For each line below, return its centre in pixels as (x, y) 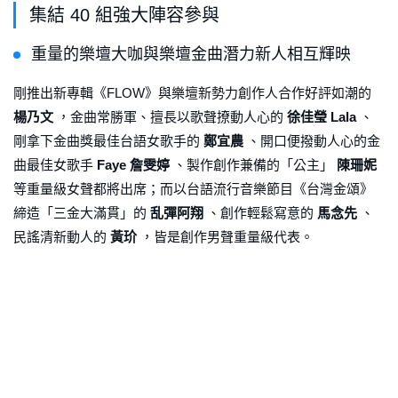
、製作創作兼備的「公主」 (253, 165)
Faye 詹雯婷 (133, 165)
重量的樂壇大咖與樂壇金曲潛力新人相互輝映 (191, 55)
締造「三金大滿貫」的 (82, 213)
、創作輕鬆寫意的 (260, 213)
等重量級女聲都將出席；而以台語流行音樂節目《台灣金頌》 (193, 189)
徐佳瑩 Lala (322, 117)
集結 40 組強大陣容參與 (124, 16)
